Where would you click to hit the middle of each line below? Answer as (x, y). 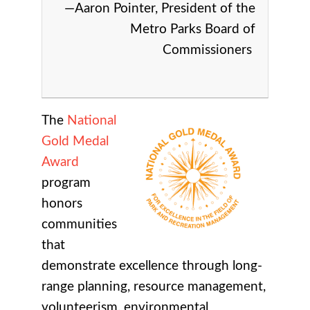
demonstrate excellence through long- (152, 266)
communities (79, 224)
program (66, 183)
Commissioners (209, 50)
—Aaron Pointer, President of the (158, 8)
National (92, 120)
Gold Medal (75, 141)
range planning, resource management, (154, 286)
